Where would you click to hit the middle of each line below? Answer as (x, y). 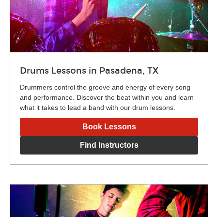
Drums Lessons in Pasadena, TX (89, 70)
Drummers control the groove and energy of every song (105, 87)
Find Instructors (109, 145)
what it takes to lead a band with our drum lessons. (98, 107)
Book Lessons (109, 126)
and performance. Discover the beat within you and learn (107, 97)
